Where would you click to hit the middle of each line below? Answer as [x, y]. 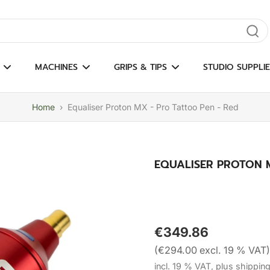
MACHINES [56, 67]
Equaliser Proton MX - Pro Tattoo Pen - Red [153, 107]
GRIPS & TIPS [140, 67]
